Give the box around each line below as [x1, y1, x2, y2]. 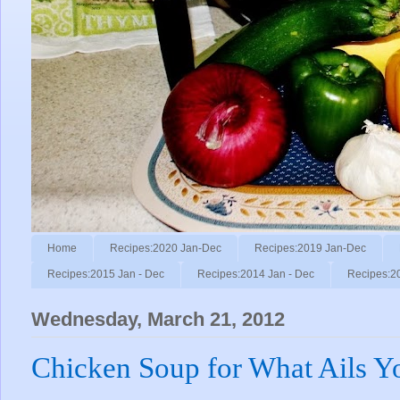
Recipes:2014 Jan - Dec [197, 268, 314, 281]
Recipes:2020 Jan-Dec [110, 241, 221, 254]
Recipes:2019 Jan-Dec [254, 241, 366, 254]
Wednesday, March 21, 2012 [31, 308, 285, 331]
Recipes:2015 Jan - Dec [47, 268, 164, 281]
